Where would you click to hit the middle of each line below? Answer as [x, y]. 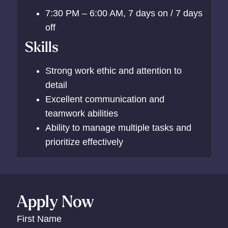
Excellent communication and [105, 99]
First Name [39, 219]
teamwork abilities [82, 113]
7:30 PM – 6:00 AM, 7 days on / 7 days [124, 13]
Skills [42, 47]
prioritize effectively [84, 142]
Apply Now [56, 201]
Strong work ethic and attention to [114, 70]
